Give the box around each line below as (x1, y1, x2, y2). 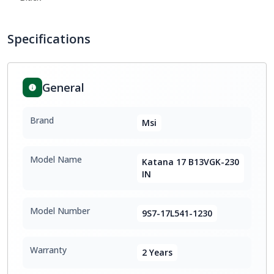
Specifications (7, 31, 91, 47)
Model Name (30, 154, 82, 165)
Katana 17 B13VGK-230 (142, 156, 239, 168)
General (42, 80, 84, 95)
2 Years (142, 246, 172, 258)
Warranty (30, 244, 67, 256)
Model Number (30, 205, 90, 217)
